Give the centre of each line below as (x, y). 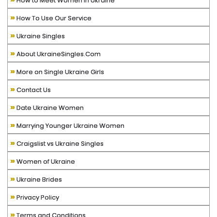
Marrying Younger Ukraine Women (70, 126)
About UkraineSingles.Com (58, 54)
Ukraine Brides (39, 180)
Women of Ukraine (45, 162)
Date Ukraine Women (49, 108)
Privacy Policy (37, 198)
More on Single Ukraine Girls (60, 72)
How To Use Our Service (53, 18)
